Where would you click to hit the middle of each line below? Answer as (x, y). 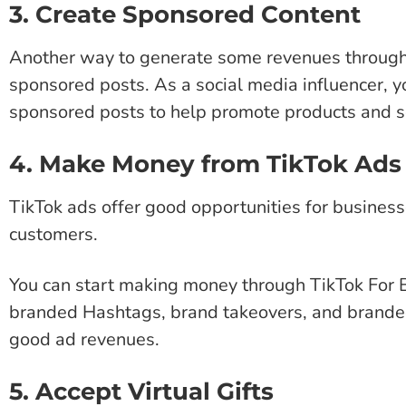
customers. (53, 234)
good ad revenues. (84, 339)
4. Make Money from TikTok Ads (205, 164)
